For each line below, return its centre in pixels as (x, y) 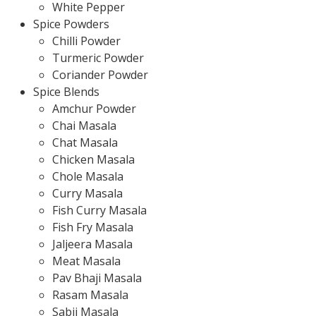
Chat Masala (85, 142)
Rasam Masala (90, 295)
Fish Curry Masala (99, 210)
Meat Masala (86, 261)
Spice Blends (66, 92)
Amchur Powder (94, 109)
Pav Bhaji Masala (97, 278)
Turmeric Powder (98, 58)
